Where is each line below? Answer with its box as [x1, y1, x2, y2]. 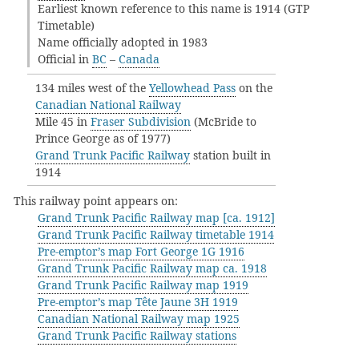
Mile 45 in [35, 114, 91, 129]
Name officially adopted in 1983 [38, 34, 208, 50]
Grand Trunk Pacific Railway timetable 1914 [38, 227, 274, 242]
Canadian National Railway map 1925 [38, 311, 240, 326]
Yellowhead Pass [149, 80, 236, 95]
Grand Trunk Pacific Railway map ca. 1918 [38, 260, 267, 276]
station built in [190, 147, 271, 163]
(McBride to [191, 114, 256, 129]
